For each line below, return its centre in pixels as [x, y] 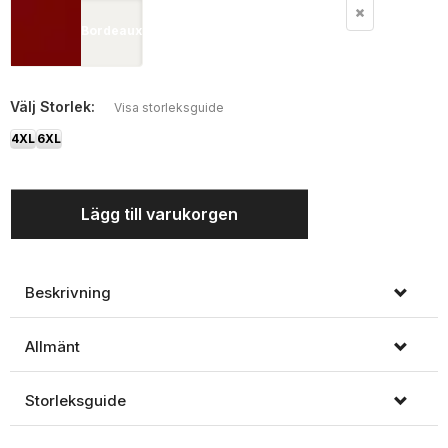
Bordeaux [111, 30]
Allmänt [52, 346]
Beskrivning [68, 292]
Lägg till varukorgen [159, 214]
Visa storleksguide [169, 107]
